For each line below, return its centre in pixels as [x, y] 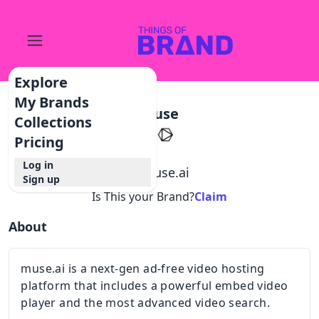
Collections [53, 122]
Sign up [42, 179]
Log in [38, 165]
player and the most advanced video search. [146, 303]
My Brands [52, 102]
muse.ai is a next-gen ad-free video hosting [143, 268]
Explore [41, 82]
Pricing [40, 142]
